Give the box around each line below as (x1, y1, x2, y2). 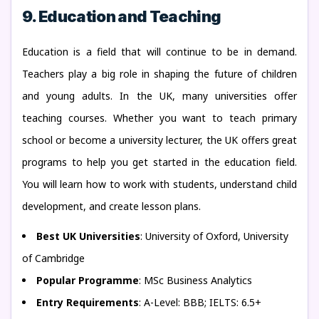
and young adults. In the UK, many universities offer (22, 89, 297, 103)
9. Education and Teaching (22, 7, 221, 26)
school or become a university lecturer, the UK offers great (22, 133, 297, 147)
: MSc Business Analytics (139, 273, 252, 287)
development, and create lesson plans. (22, 199, 201, 213)
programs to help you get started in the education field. (22, 155, 297, 169)
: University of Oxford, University (140, 229, 288, 243)
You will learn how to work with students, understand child (22, 177, 297, 191)
